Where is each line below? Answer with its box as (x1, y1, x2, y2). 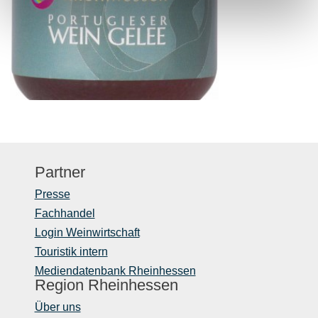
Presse (34, 188, 70, 201)
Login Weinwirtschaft (34, 226, 140, 239)
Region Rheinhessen (34, 276, 178, 295)
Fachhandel (34, 207, 95, 220)
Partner (34, 163, 85, 182)
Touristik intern (34, 246, 108, 258)
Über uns (34, 301, 81, 314)
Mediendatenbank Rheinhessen (34, 265, 196, 278)
